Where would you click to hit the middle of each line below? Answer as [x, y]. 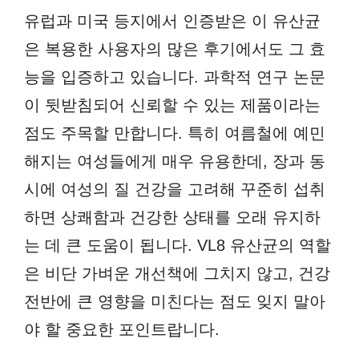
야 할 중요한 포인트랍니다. [122, 329]
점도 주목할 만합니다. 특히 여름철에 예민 [175, 133]
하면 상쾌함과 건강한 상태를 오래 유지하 [172, 217]
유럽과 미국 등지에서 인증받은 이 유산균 [172, 20]
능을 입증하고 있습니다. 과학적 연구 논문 [175, 77]
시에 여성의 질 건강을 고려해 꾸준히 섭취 [175, 189]
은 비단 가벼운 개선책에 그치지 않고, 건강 [177, 273]
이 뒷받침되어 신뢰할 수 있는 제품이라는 [172, 105]
